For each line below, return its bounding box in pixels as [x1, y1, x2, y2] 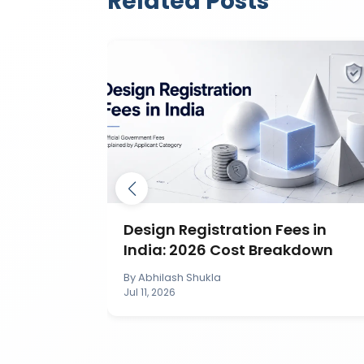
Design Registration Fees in [123, 219, 327, 240]
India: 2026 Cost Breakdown [123, 239, 333, 260]
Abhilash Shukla [138, 269, 221, 285]
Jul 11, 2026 [123, 284, 175, 299]
